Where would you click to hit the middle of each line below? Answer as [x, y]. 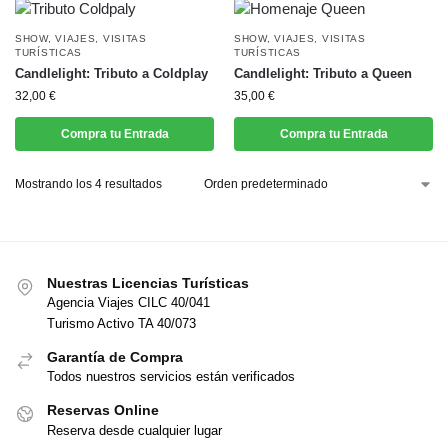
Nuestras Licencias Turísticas [148, 283]
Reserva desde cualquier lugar [134, 430]
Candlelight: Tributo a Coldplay [111, 73]
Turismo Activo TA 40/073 [121, 323]
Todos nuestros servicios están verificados [171, 377]
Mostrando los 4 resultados [88, 184]
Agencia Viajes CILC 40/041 [128, 303]
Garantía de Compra [115, 356]
